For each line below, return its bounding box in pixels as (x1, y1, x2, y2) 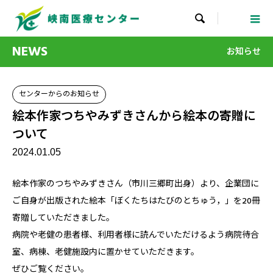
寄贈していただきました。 (12, 212, 115, 224)
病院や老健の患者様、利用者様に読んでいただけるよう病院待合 (12, 229, 259, 241)
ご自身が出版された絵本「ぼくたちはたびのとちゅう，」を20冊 (12, 195, 260, 207)
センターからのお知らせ (19, 89, 99, 99)
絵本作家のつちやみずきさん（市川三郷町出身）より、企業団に (12, 178, 259, 190)
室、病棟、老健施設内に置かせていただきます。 (12, 246, 208, 258)
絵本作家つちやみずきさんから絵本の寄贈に (12, 108, 256, 125)
